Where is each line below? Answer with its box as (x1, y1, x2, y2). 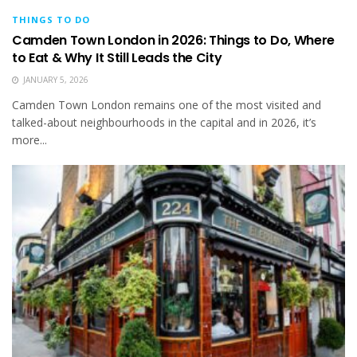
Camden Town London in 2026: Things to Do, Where (12, 30, 335, 49)
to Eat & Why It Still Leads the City (12, 48, 222, 67)
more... (12, 131, 47, 147)
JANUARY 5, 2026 (21, 73, 88, 85)
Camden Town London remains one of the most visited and (12, 96, 321, 112)
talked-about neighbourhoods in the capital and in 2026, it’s (12, 114, 316, 130)
